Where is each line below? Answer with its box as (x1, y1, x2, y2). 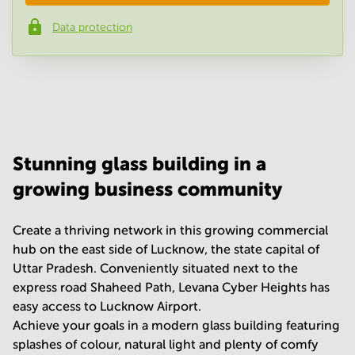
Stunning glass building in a (13, 153, 266, 174)
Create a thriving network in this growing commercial (13, 223, 328, 237)
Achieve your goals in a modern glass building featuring (13, 319, 340, 332)
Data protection (52, 21, 132, 33)
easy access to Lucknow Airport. (13, 300, 201, 313)
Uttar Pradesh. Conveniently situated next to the (13, 261, 298, 275)
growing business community (13, 178, 282, 200)
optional (110, 89, 152, 101)
